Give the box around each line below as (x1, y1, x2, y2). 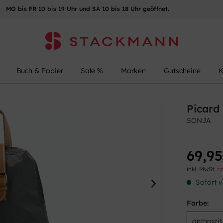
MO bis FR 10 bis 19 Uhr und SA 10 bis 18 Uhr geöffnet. (5, 5, 169, 12)
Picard (187, 102, 220, 115)
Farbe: (187, 199, 209, 208)
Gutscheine (164, 66, 201, 76)
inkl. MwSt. (187, 165, 218, 173)
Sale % (81, 66, 104, 76)
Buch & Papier (16, 66, 63, 76)
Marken (121, 66, 146, 76)
